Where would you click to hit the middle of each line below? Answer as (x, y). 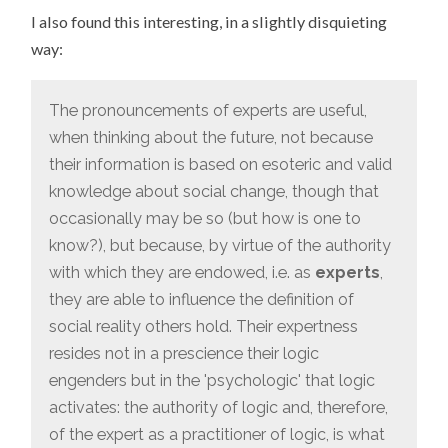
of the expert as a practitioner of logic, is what (217, 435)
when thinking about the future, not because (211, 138)
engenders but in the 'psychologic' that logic (212, 381)
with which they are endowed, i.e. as (182, 273)
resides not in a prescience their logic (184, 354)
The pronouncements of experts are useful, (208, 111)
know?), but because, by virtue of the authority (220, 246)
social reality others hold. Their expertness (204, 327)
